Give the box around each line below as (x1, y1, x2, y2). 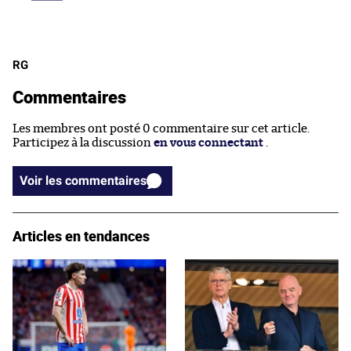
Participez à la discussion (13, 137, 154, 150)
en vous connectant (154, 137, 263, 150)
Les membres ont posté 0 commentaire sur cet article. (13, 123, 309, 136)
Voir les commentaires (65, 173, 147, 189)
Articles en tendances (13, 226, 150, 246)
